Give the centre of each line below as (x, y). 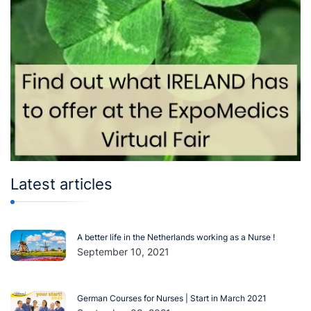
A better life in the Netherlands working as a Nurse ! (176, 237)
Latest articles (61, 184)
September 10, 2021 (123, 252)
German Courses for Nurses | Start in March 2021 (172, 299)
